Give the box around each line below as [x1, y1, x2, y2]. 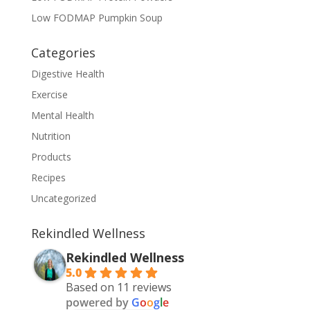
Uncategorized [30, 192, 96, 205]
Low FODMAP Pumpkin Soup [30, 11, 163, 24]
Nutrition [30, 129, 71, 143]
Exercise [30, 88, 68, 101]
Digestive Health [30, 67, 104, 80]
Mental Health [30, 109, 94, 122]
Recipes [30, 171, 66, 184]
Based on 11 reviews [65, 280, 172, 295]
